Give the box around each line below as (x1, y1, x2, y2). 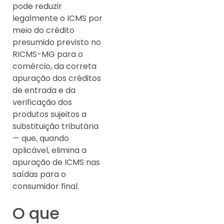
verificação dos (12, 96, 72, 108)
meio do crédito (12, 24, 74, 36)
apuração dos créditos (12, 72, 101, 84)
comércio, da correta (12, 60, 96, 72)
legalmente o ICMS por (12, 12, 102, 24)
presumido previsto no (12, 36, 101, 48)
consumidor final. (12, 180, 79, 192)
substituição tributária (12, 120, 98, 132)
